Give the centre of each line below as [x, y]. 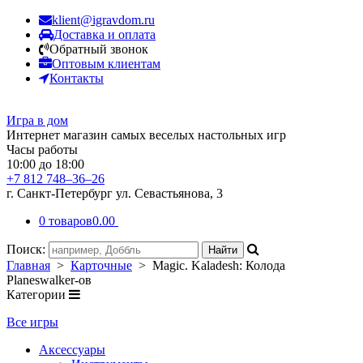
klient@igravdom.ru [103, 20]
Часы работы [42, 149]
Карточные [101, 265]
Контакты [77, 78]
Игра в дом [37, 120]
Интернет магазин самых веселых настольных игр [146, 135]
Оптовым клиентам [106, 64]
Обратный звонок [99, 49]
